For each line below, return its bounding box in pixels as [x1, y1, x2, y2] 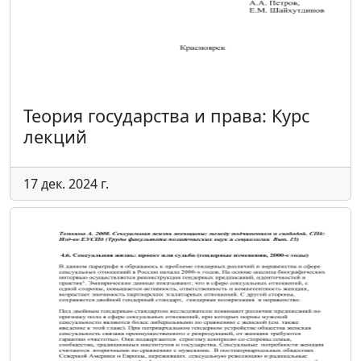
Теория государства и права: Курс [23, 104, 309, 127]
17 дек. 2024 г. [23, 175, 109, 193]
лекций [23, 125, 87, 148]
